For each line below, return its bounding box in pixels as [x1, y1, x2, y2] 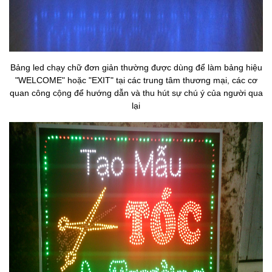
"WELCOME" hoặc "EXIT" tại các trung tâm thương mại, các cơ [15, 75, 257, 85]
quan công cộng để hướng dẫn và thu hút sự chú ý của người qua [9, 88, 263, 98]
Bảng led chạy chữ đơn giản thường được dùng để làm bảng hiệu [10, 63, 262, 72]
